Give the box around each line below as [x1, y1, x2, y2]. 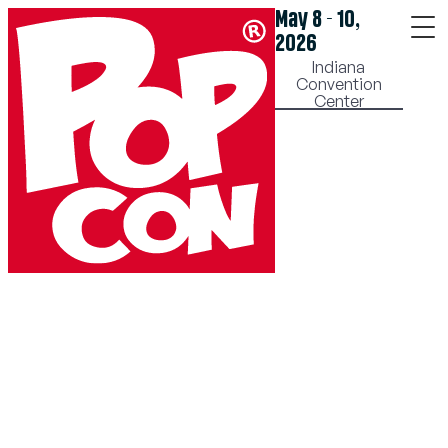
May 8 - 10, [274, 8, 360, 32]
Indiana [312, 57, 366, 77]
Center [313, 91, 364, 111]
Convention [295, 74, 382, 94]
